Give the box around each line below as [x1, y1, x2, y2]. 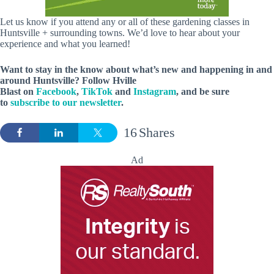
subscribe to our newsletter [10, 97, 121, 108]
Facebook [36, 86, 76, 97]
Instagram [133, 86, 176, 97]
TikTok [81, 86, 113, 97]
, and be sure [176, 86, 229, 97]
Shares [139, 124, 175, 140]
